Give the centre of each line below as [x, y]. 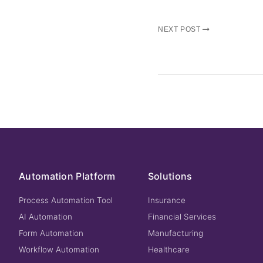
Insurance [166, 200]
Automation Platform [67, 176]
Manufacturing [175, 233]
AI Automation [45, 217]
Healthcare [168, 249]
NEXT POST [180, 29]
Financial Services [182, 217]
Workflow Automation [59, 249]
